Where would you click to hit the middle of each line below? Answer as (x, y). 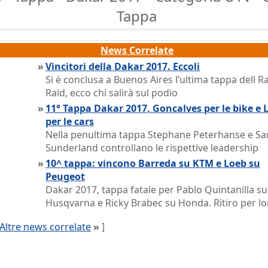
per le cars (70, 121)
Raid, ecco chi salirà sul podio (112, 93)
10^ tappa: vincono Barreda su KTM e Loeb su (153, 163)
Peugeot (65, 176)
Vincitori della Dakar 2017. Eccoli (123, 66)
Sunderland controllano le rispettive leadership (152, 148)
